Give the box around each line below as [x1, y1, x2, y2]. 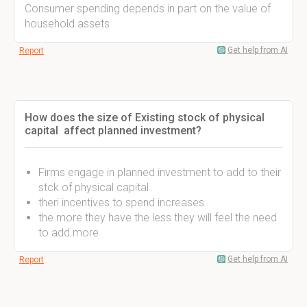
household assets [25, 17, 110, 30]
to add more [38, 226, 99, 239]
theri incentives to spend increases [38, 196, 204, 209]
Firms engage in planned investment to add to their [38, 166, 281, 179]
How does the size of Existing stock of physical [25, 111, 265, 124]
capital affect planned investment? [25, 124, 201, 137]
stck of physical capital [38, 181, 149, 194]
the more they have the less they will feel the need [38, 211, 277, 224]
